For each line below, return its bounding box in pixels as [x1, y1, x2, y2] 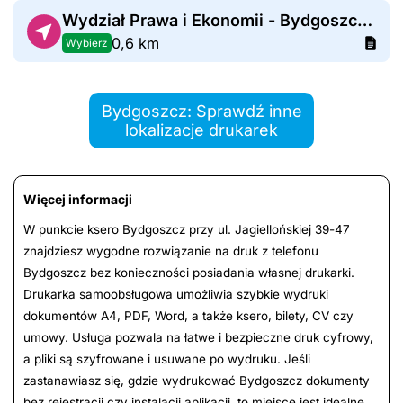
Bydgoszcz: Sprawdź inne [101, 102, 302, 121]
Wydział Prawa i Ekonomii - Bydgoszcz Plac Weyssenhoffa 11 [356, 11, 372, 31]
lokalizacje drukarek [125, 121, 278, 140]
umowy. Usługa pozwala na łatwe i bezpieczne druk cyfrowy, [23, 330, 373, 345]
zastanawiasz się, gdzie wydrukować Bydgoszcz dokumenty [23, 373, 370, 389]
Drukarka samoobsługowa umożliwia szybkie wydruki [23, 287, 328, 302]
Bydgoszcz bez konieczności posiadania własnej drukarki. [23, 265, 354, 281]
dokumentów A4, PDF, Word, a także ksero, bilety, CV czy [23, 309, 354, 324]
